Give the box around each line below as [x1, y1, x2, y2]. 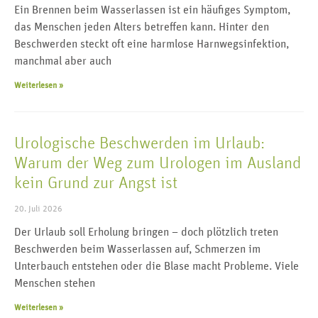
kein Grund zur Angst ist [14, 175, 177, 192]
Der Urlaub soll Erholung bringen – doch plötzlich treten [14, 226, 278, 238]
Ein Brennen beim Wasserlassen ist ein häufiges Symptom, [14, 4, 290, 16]
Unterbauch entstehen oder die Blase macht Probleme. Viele [14, 261, 299, 273]
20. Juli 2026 [14, 204, 62, 214]
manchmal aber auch [14, 55, 111, 67]
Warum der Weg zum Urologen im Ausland [14, 155, 301, 172]
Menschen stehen [14, 278, 95, 290]
